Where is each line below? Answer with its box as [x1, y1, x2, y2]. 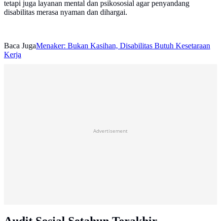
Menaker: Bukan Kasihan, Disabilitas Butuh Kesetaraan [36, 41, 210, 50]
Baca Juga [4, 41, 36, 50]
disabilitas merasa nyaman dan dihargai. [4, 8, 127, 17]
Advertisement [93, 127, 128, 135]
